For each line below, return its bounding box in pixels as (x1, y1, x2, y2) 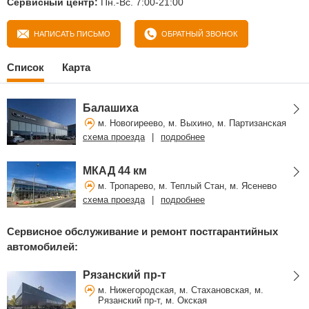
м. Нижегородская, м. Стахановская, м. (98, 285, 263, 295)
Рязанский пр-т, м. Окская (98, 295, 207, 306)
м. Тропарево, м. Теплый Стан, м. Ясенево (98, 181, 277, 191)
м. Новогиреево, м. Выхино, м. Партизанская (98, 118, 286, 128)
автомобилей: (7, 241, 78, 252)
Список (7, 61, 44, 73)
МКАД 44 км (83, 165, 147, 177)
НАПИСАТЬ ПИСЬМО (31, 30, 110, 38)
